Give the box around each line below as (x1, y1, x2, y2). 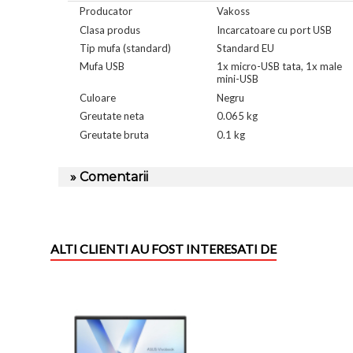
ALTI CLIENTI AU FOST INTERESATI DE (50, 241, 277, 257)
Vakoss (217, 5, 250, 18)
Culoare (79, 91, 116, 104)
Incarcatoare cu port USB (217, 23, 332, 36)
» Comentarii (70, 169, 148, 185)
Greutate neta (79, 110, 144, 123)
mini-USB (217, 72, 258, 86)
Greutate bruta (79, 128, 149, 141)
